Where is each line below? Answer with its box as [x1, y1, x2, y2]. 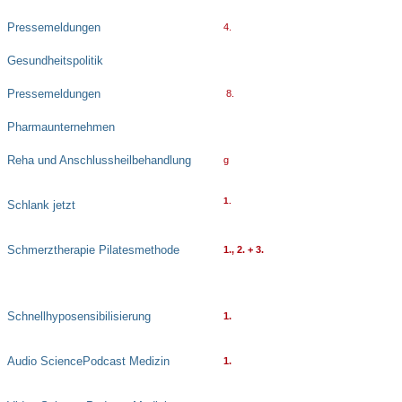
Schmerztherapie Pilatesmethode [7, 243, 179, 258]
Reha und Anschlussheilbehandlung [7, 153, 191, 168]
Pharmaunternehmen [7, 120, 115, 135]
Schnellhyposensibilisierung [7, 310, 151, 324]
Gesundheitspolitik [7, 54, 103, 68]
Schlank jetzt [7, 198, 75, 213]
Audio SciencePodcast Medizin [7, 354, 170, 369]
